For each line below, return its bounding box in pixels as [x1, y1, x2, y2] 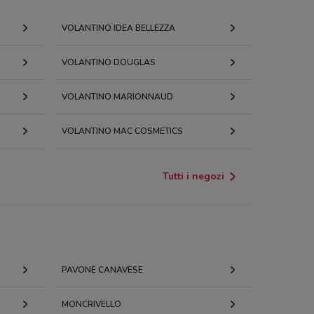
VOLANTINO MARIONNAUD [62, 91, 173, 102]
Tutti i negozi [163, 170, 224, 183]
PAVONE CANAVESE [62, 264, 143, 275]
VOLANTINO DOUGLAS [62, 57, 156, 68]
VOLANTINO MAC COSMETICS [62, 125, 183, 137]
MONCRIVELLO [62, 299, 121, 310]
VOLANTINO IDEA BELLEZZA [62, 22, 175, 34]
